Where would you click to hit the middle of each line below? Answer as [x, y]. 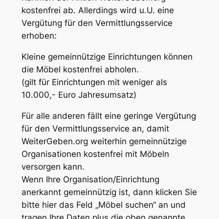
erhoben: [39, 36]
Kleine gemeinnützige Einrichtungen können [107, 56]
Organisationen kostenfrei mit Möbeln [95, 154]
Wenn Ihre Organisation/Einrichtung [90, 179]
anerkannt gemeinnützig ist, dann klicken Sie [109, 192]
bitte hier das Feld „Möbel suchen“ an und [103, 205]
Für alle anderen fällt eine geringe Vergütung [109, 116]
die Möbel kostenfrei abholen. [80, 69]
